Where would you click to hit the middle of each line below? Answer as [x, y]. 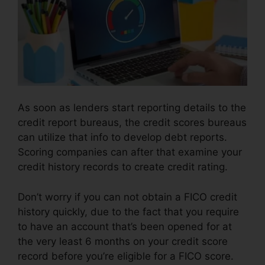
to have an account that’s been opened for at [125, 226]
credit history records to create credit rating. [123, 167]
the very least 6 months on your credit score [123, 241]
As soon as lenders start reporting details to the [132, 108]
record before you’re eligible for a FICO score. [126, 256]
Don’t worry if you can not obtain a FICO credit [127, 197]
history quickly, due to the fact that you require [128, 211]
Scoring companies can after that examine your [130, 152]
